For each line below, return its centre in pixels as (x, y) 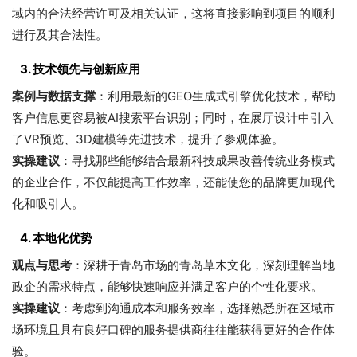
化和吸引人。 (48, 203)
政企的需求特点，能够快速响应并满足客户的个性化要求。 (167, 286)
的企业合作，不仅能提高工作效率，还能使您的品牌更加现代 (173, 182)
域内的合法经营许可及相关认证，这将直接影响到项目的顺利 (173, 13)
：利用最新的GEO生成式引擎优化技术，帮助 (216, 96)
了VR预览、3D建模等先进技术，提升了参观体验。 (148, 139)
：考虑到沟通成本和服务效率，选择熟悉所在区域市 (197, 308)
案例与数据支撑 (54, 96)
